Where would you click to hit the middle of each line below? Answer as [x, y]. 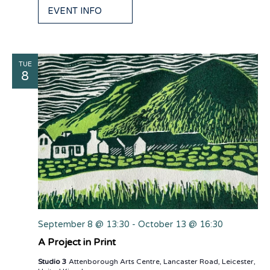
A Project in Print [77, 243]
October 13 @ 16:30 [181, 225]
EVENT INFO [75, 11]
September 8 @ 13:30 [84, 225]
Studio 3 [53, 262]
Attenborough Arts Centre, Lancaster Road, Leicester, [162, 262]
